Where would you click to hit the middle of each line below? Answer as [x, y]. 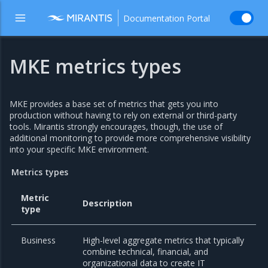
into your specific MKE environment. [79, 149]
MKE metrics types [95, 66]
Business [39, 240]
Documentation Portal [167, 18]
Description [108, 203]
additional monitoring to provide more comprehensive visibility [130, 138]
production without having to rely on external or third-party [123, 115]
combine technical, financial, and [146, 252]
